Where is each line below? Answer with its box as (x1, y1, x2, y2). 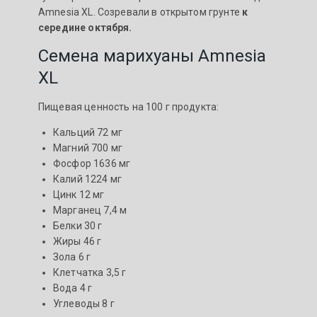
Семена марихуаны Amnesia (38, 46, 266, 67)
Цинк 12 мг (53, 189, 105, 201)
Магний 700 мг (53, 142, 122, 154)
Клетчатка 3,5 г (53, 267, 127, 279)
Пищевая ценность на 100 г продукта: (38, 101, 219, 113)
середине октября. (38, 22, 132, 34)
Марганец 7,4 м (53, 204, 127, 217)
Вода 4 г (53, 282, 93, 294)
